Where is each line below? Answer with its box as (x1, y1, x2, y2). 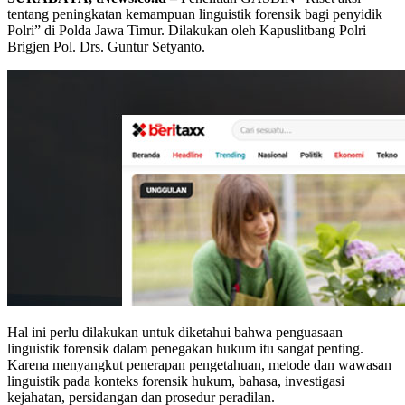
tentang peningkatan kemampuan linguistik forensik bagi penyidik (7, 5, 382, 22)
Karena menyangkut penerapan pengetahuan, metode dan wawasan (7, 356, 391, 372)
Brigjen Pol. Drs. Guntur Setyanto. (7, 38, 205, 54)
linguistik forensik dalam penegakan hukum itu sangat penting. (7, 340, 363, 356)
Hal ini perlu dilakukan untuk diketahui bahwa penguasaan (7, 324, 343, 340)
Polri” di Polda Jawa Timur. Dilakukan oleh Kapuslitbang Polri (7, 22, 366, 38)
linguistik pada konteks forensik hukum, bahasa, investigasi (7, 372, 344, 389)
